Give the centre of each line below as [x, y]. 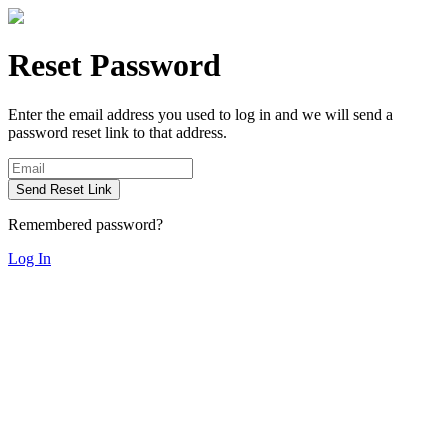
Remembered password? [85, 224]
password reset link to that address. [117, 132]
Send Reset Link [64, 189]
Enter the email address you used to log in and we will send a [200, 114]
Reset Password [114, 65]
